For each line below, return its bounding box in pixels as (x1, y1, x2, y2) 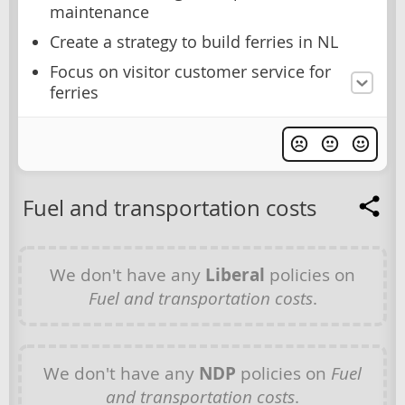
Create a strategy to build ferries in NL (50, 32, 338, 53)
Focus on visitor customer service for (50, 61, 331, 83)
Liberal (205, 263, 265, 287)
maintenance (50, 2, 149, 24)
